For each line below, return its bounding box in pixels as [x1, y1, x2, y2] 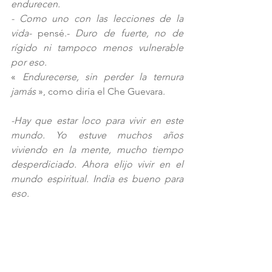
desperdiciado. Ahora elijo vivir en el [11, 158, 183, 171]
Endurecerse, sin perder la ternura [22, 71, 184, 83]
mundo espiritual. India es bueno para [11, 173, 183, 185]
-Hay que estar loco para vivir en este [11, 115, 183, 127]
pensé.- [32, 27, 76, 39]
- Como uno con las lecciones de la [11, 13, 183, 25]
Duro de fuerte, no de [75, 27, 184, 39]
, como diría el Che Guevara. [43, 86, 168, 98]
